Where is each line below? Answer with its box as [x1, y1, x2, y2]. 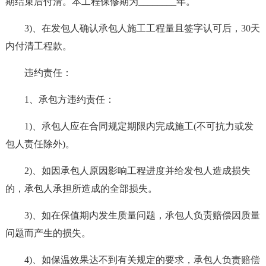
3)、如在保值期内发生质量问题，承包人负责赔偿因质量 [24, 210, 260, 220]
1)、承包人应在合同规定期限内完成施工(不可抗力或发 [24, 121, 254, 131]
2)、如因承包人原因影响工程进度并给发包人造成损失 [24, 166, 251, 176]
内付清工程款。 [5, 41, 72, 51]
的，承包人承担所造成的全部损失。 [5, 183, 157, 194]
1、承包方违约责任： [24, 94, 115, 104]
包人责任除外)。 [5, 139, 75, 149]
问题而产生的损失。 [5, 228, 91, 238]
